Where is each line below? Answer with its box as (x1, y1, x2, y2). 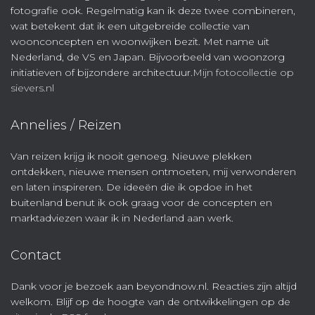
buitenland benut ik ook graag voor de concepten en (11, 196, 272, 209)
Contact (11, 247, 61, 263)
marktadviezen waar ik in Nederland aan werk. (11, 212, 233, 224)
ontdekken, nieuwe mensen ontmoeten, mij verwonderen (11, 165, 296, 178)
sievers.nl (11, 82, 54, 94)
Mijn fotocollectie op (193, 66, 294, 79)
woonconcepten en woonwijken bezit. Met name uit (11, 35, 269, 48)
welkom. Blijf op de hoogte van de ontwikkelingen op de (11, 295, 290, 308)
